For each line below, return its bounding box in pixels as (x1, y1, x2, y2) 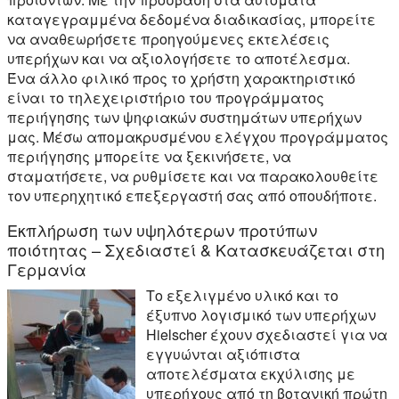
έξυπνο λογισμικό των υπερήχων (146, 304, 376, 325)
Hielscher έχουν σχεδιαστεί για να (146, 323, 387, 345)
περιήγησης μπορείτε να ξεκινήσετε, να (7, 145, 291, 167)
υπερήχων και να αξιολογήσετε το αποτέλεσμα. (7, 47, 350, 69)
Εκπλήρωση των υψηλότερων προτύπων (7, 217, 317, 241)
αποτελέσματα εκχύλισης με (146, 362, 355, 384)
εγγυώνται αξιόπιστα (146, 343, 300, 364)
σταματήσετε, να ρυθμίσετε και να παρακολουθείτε (7, 165, 379, 186)
